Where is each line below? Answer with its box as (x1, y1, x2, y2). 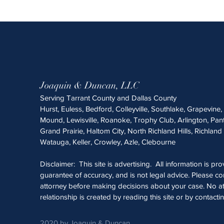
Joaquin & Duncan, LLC (40, 79, 139, 91)
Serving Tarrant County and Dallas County (40, 93, 176, 102)
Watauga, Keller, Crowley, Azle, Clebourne (40, 137, 175, 146)
